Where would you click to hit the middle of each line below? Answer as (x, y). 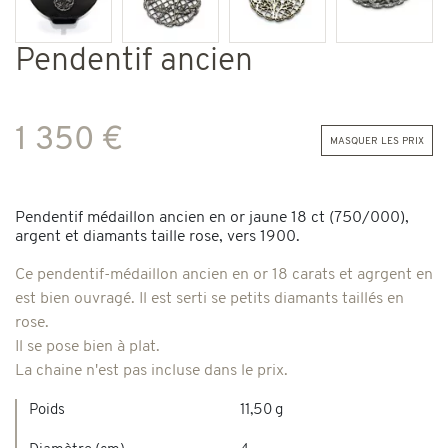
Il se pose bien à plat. (87, 346)
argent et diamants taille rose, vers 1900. (157, 236)
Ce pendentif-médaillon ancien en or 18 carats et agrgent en (224, 274)
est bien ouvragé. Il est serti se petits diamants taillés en (209, 298)
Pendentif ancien (134, 61)
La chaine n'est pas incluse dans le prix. (151, 370)
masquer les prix (377, 140)
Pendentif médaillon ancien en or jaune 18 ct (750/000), (212, 217)
